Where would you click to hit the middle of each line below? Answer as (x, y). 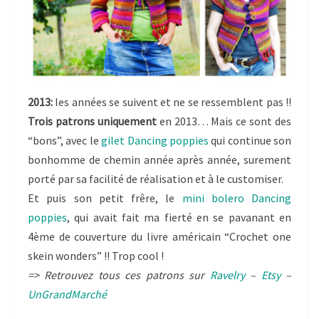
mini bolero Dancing (236, 198)
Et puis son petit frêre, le (105, 198)
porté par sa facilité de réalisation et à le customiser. (156, 179)
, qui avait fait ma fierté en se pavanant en (179, 218)
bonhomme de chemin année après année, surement (159, 160)
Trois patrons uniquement (92, 121)
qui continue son (250, 141)
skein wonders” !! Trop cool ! (96, 256)
